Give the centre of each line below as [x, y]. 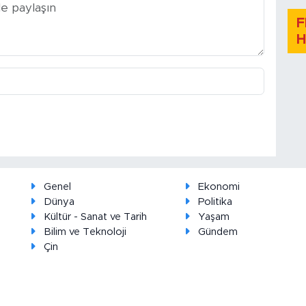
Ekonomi [219, 187]
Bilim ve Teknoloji [85, 232]
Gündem [218, 232]
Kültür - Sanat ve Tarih [95, 217]
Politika [215, 202]
